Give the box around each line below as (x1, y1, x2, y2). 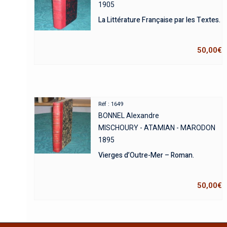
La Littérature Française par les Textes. (98, 15, 221, 26)
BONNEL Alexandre (98, 111, 160, 120)
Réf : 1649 (98, 101, 124, 108)
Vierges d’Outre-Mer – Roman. (98, 150, 195, 161)
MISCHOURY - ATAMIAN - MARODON (98, 124, 216, 132)
